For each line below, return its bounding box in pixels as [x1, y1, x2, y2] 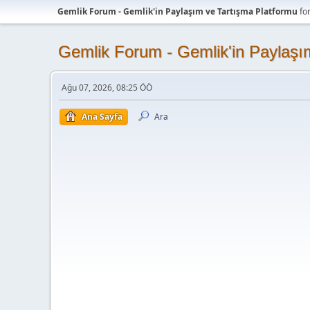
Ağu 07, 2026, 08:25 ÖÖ [62, 82, 152, 93]
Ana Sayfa [82, 111, 122, 122]
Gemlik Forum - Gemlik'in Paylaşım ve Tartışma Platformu [57, 6, 298, 17]
